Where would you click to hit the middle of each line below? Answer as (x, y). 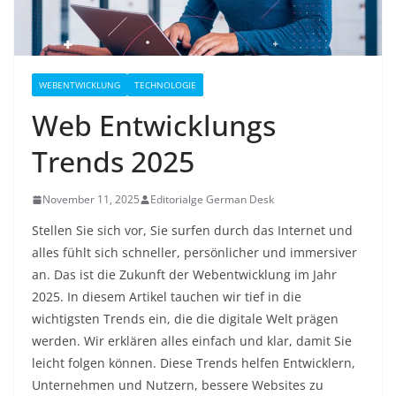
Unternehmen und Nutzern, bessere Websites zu (178, 385)
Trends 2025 (113, 162)
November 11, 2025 (91, 200)
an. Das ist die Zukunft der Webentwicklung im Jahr (184, 275)
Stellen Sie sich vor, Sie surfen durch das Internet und (192, 231)
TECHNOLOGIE (165, 85)
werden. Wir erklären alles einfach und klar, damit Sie (192, 341)
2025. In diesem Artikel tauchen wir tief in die (167, 297)
